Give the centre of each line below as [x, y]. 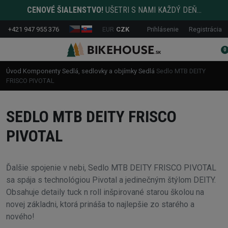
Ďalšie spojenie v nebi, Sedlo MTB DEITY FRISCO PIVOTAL [111, 168]
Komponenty [42, 71]
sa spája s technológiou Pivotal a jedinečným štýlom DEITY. [111, 180]
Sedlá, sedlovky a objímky [99, 71]
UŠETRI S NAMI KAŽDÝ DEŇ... [152, 10]
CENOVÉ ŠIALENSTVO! [65, 10]
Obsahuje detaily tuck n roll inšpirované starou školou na [105, 192]
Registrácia [205, 29]
